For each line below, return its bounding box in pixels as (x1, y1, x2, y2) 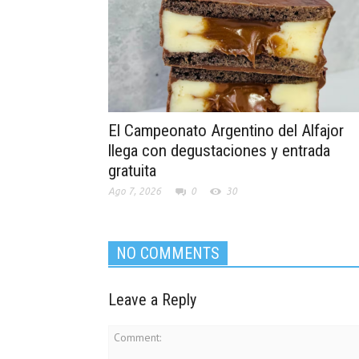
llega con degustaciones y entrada (108, 141, 330, 161)
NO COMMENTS (116, 244, 220, 264)
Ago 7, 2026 (108, 186, 161, 197)
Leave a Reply (108, 290, 196, 310)
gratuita (108, 161, 156, 181)
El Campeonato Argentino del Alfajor (108, 121, 344, 141)
